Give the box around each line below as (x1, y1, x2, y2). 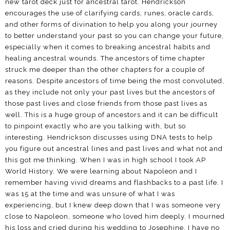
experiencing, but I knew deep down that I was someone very (5, 201, 221, 209)
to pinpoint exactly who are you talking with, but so (5, 122, 186, 130)
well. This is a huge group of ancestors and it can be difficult (5, 110, 218, 119)
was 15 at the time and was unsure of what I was (5, 189, 175, 198)
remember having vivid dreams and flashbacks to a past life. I (5, 178, 223, 186)
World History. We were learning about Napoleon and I (5, 167, 197, 175)
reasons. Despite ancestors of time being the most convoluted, (5, 76, 224, 85)
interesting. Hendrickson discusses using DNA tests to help (5, 133, 213, 141)
